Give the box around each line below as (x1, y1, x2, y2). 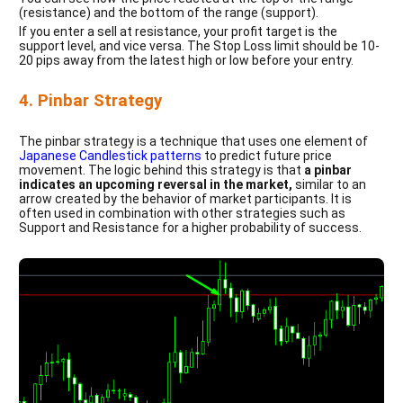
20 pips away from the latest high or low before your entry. (19, 53, 354, 68)
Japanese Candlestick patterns (19, 148, 204, 164)
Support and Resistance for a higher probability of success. (19, 220, 362, 236)
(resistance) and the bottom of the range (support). (19, 5, 318, 21)
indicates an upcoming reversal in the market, (19, 177, 292, 193)
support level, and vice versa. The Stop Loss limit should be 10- (19, 39, 380, 54)
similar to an (292, 177, 366, 193)
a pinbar (301, 163, 352, 178)
